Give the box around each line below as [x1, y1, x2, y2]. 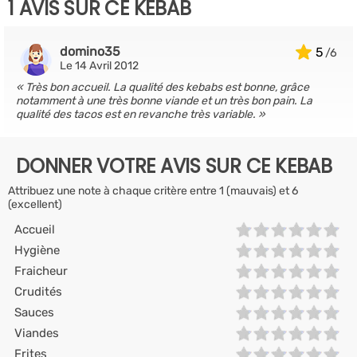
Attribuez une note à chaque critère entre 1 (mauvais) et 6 [8, 184, 298, 198]
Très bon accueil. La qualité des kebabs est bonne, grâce [25, 80, 309, 94]
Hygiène [14, 243, 60, 257]
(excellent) [8, 198, 62, 211]
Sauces [14, 305, 54, 320]
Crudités [14, 284, 62, 299]
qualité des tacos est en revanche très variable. [16, 108, 256, 121]
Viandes [14, 326, 59, 340]
